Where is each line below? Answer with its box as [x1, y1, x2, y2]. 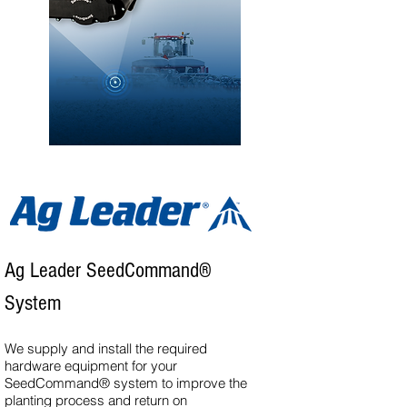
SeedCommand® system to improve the [5, 374, 247, 392]
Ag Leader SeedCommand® [5, 258, 212, 283]
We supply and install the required [5, 340, 207, 357]
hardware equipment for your [5, 357, 177, 374]
